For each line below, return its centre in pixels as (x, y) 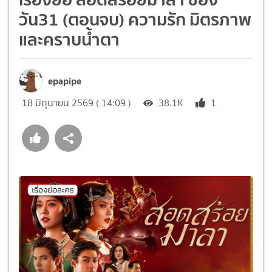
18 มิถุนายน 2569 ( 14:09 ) (76, 103)
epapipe (65, 80)
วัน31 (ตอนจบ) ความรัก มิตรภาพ (135, 19)
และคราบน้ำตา (69, 39)
